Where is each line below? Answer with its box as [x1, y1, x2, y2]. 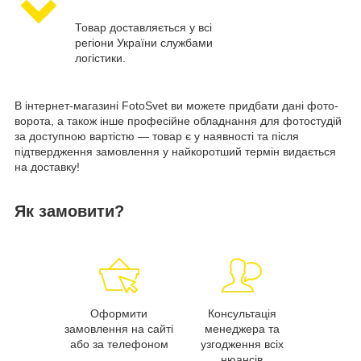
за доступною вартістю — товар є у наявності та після [15, 129, 299, 143]
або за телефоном [69, 338, 168, 351]
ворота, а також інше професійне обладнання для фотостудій [15, 114, 342, 127]
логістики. [75, 51, 126, 64]
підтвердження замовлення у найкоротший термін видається [15, 144, 336, 158]
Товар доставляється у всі [75, 20, 212, 34]
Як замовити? [15, 201, 124, 220]
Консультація [207, 307, 276, 321]
